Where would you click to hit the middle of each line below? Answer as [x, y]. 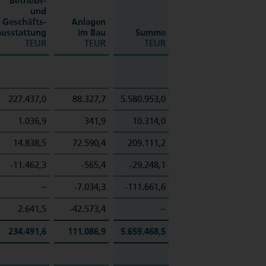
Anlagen [88, 22]
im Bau [92, 33]
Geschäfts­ [24, 22]
